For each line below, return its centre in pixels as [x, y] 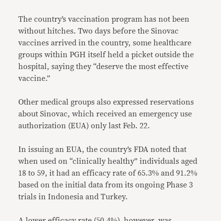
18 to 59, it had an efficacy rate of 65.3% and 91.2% [108, 173]
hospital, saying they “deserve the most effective [104, 66]
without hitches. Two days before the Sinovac [99, 31]
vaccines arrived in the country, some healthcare [105, 43]
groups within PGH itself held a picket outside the [106, 55]
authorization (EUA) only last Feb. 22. [84, 126]
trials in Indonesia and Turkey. [73, 197]
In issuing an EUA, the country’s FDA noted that [103, 149]
